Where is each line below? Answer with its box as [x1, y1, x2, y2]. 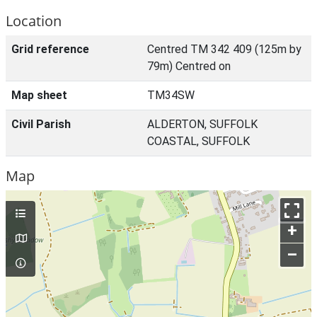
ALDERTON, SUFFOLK [147, 117, 258, 131]
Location [6, 11, 62, 30]
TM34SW [147, 88, 195, 102]
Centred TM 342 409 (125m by [147, 42, 301, 56]
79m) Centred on [147, 59, 231, 73]
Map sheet [11, 88, 67, 102]
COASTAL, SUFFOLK [147, 134, 250, 148]
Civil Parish [11, 117, 71, 131]
